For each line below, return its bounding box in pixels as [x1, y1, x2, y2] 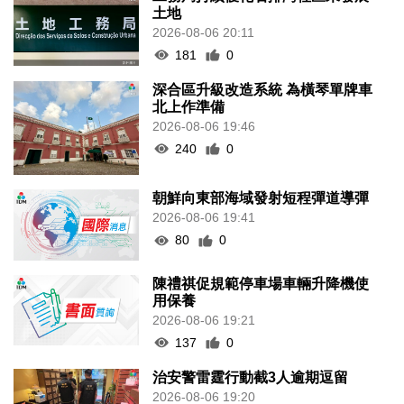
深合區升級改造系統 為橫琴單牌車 [152, 81, 373, 97]
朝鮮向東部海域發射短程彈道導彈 [152, 190, 370, 207]
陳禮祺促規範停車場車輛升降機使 [152, 275, 370, 291]
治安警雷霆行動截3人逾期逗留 [152, 369, 349, 385]
